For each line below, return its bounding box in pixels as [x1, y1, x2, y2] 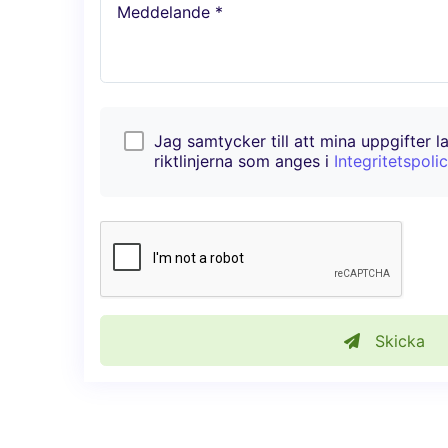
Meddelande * [117, 2, 223, 23]
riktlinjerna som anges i [154, 151, 334, 172]
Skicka [369, 330, 425, 351]
